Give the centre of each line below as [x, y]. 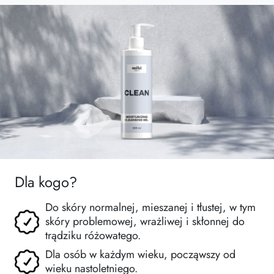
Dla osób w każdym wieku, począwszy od [140, 255]
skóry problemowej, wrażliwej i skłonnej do [145, 222]
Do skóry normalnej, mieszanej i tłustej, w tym [150, 208]
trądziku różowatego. [93, 236]
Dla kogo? [46, 183]
